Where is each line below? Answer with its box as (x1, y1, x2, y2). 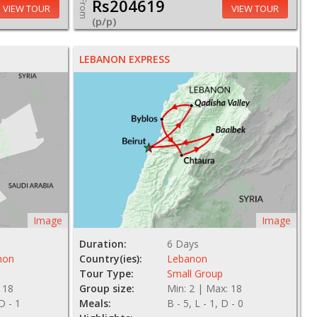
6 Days (167, 237, 200, 251)
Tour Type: (79, 267, 134, 281)
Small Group (167, 267, 224, 281)
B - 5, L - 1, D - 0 (167, 296, 244, 311)
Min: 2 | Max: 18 (167, 282, 243, 296)
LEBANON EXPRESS (79, 52, 170, 67)
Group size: (79, 282, 134, 296)
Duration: (79, 237, 127, 251)
